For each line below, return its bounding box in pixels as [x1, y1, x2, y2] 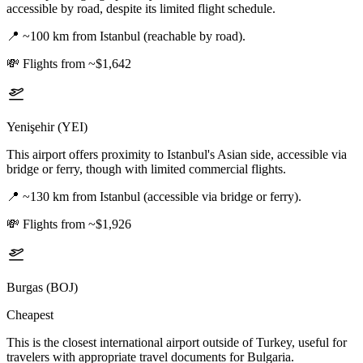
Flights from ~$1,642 [23, 57, 131, 71]
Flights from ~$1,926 [23, 217, 131, 232]
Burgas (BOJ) [6, 280, 78, 295]
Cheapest [6, 308, 53, 322]
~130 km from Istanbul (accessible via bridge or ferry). [23, 190, 301, 204]
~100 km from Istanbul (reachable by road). [23, 29, 246, 44]
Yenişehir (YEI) [6, 120, 88, 135]
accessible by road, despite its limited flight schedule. [6, 2, 275, 16]
